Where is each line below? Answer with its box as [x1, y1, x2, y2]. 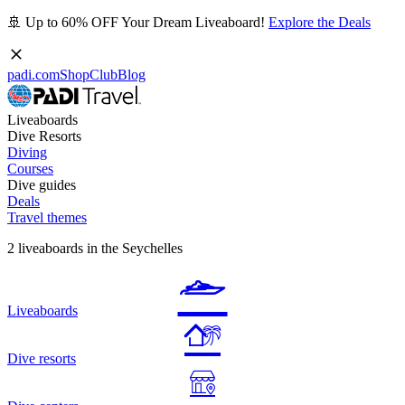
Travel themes [7, 210, 87, 225]
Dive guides [7, 177, 76, 193]
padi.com [7, 67, 60, 82]
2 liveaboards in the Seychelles [7, 240, 183, 256]
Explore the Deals [268, 14, 371, 30]
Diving [7, 145, 47, 160]
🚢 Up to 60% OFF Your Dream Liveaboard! [7, 14, 268, 30]
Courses [7, 161, 53, 176]
